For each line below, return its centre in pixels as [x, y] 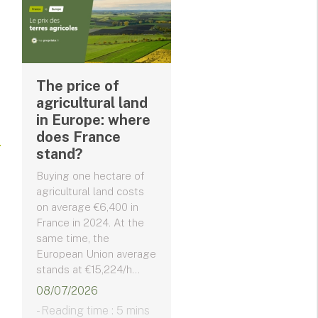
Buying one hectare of [91, 175]
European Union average [96, 253]
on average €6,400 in [87, 207]
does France [78, 137]
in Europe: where [93, 120]
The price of [78, 86]
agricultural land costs [90, 191]
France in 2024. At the [90, 222]
